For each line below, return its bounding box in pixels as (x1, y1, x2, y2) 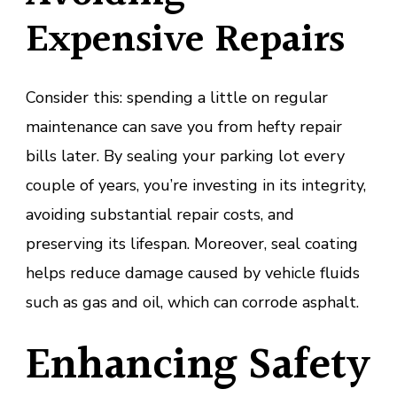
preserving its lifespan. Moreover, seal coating (26, 233, 358, 255)
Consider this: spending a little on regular (26, 87, 328, 109)
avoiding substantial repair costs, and (26, 204, 294, 226)
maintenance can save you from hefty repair (26, 116, 342, 138)
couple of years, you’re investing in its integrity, (26, 175, 366, 197)
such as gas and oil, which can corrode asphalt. (26, 292, 359, 314)
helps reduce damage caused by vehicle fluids (26, 262, 360, 284)
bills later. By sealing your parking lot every (26, 145, 345, 167)
